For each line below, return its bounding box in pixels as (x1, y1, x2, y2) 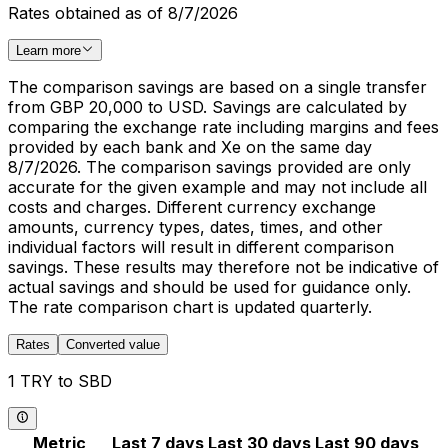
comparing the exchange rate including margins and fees (8, 117, 439, 138)
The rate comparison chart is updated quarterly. (8, 297, 372, 318)
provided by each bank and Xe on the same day (8, 137, 372, 158)
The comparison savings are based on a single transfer (8, 77, 427, 98)
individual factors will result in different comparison (8, 237, 394, 258)
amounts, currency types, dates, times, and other (8, 217, 383, 238)
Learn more (16, 43, 81, 59)
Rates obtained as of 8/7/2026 (8, 3, 238, 24)
